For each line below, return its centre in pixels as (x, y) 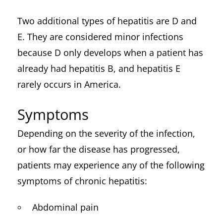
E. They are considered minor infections (100, 37)
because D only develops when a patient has (110, 53)
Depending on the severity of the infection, (106, 133)
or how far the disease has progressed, (99, 149)
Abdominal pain (65, 207)
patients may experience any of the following (111, 165)
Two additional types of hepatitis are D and (107, 21)
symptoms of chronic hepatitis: (82, 181)
